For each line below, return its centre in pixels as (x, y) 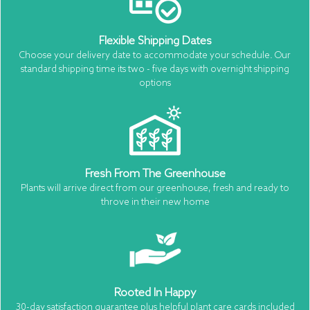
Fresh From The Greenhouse (155, 174)
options (155, 83)
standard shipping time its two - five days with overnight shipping (155, 69)
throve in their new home (155, 202)
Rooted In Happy (155, 293)
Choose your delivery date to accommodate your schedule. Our (155, 55)
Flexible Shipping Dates (155, 41)
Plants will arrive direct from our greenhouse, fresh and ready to (155, 188)
